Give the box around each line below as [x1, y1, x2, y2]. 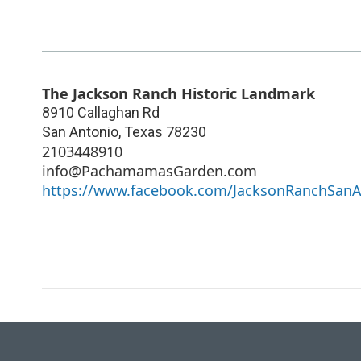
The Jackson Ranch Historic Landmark [42, 83, 315, 103]
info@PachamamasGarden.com [42, 160, 257, 180]
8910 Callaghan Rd [42, 103, 160, 121]
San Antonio [42, 122, 118, 140]
